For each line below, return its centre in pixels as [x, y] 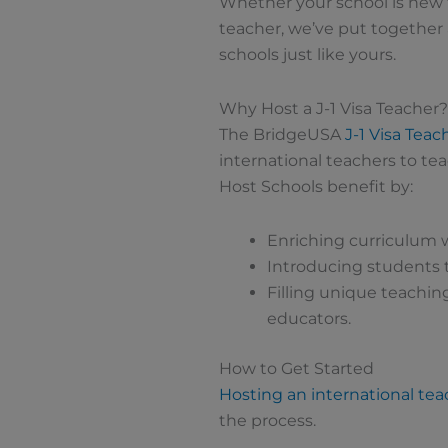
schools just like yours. [307, 55]
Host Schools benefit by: [315, 187]
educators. [308, 319]
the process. [267, 421]
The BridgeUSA [281, 135]
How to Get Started [296, 369]
